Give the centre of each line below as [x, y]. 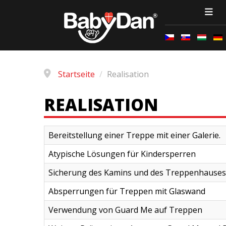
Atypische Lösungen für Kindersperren [122, 154]
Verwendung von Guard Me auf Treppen [125, 210]
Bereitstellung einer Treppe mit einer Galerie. [134, 135]
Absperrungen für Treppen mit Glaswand [127, 191]
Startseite [76, 74]
